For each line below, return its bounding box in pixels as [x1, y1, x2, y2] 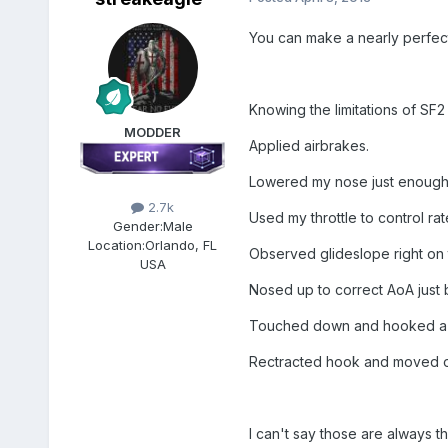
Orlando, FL [145, 237, 218, 254]
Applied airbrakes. [248, 137, 369, 155]
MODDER [124, 124, 182, 141]
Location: [88, 237, 146, 254]
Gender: [112, 218, 163, 235]
